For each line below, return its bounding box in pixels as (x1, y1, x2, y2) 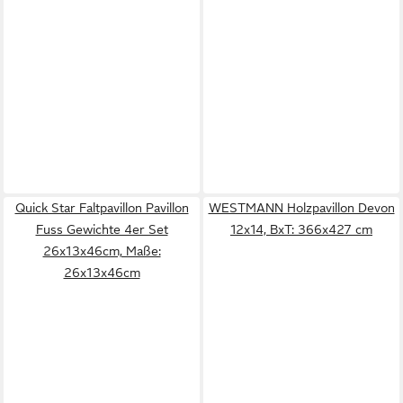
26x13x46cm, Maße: (42, 244, 161, 258)
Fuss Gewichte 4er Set (35, 222, 168, 237)
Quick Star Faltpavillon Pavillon (14, 201, 189, 215)
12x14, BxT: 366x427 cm (230, 222, 372, 237)
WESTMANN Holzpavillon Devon (208, 201, 395, 215)
